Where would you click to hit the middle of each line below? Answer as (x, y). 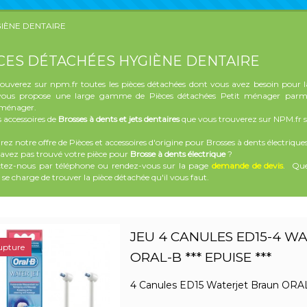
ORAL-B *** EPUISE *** (200, 258)
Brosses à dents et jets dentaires (119, 119)
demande (230, 166)
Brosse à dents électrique (178, 154)
